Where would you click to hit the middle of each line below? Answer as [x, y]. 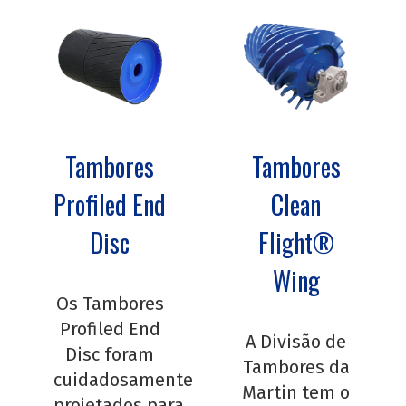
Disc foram [110, 354]
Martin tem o [296, 392]
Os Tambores [110, 303]
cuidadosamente [123, 379]
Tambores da [296, 367]
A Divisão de [296, 341]
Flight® [296, 242]
